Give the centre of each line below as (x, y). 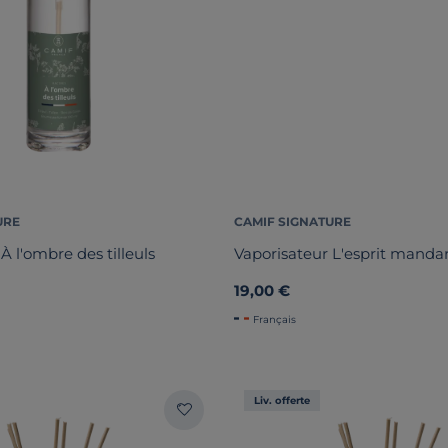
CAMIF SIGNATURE (292, 221)
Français (274, 319)
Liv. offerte (282, 400)
